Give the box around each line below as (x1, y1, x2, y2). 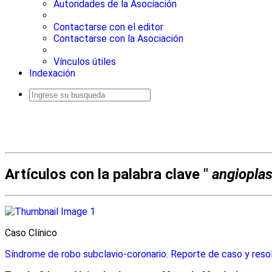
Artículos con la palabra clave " (5, 166, 208, 183)
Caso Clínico (5, 227, 57, 239)
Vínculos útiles (53, 56, 116, 68)
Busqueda (29, 101, 55, 108)
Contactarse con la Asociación (53, 33, 183, 45)
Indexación (29, 67, 75, 80)
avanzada (29, 107, 55, 114)
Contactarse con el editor (53, 21, 163, 33)
